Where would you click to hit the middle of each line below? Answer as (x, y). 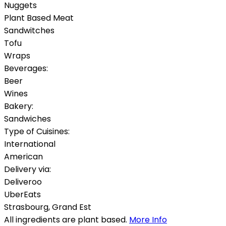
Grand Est (72, 207)
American (23, 156)
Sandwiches (27, 119)
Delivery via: (27, 169)
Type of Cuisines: (37, 131)
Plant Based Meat (39, 18)
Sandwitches (29, 30)
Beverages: (26, 68)
